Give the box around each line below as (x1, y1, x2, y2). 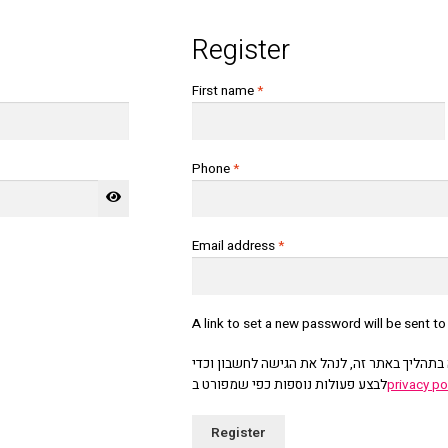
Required (283, 235, 336, 256)
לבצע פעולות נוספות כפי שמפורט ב (192, 375, 388, 396)
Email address (192, 236, 279, 257)
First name (192, 81, 258, 102)
